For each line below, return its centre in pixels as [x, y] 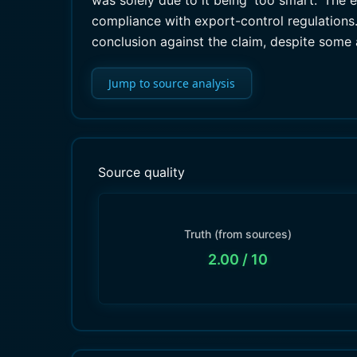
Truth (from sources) [237, 234]
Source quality [141, 172]
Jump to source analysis [172, 83]
